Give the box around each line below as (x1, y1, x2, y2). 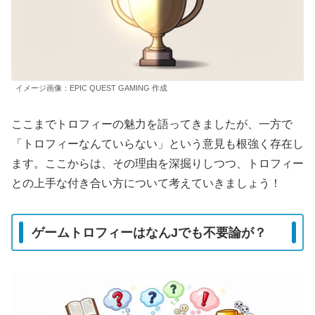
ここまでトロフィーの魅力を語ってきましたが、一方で (11, 118, 292, 131)
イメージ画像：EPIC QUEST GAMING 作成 (15, 83, 167, 92)
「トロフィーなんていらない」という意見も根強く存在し (11, 138, 304, 150)
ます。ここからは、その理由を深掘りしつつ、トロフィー (11, 157, 304, 170)
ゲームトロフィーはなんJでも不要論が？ (32, 225, 266, 240)
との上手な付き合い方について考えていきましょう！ (11, 177, 281, 190)
